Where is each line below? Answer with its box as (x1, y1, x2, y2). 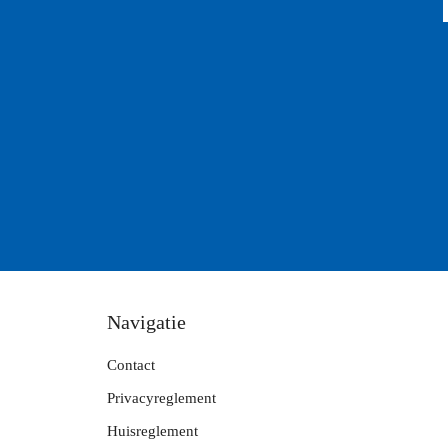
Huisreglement (107, 422, 198, 439)
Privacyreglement (107, 389, 216, 406)
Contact (107, 356, 155, 373)
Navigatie (107, 310, 186, 333)
